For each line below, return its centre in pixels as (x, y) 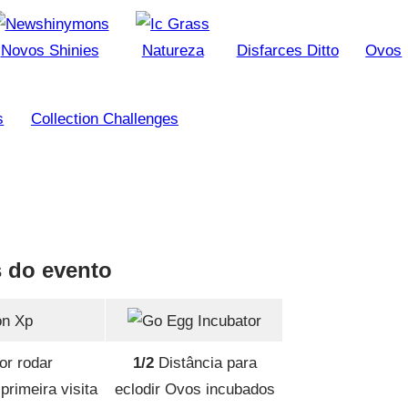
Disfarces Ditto (287, 51)
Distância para (205, 363)
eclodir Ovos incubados (194, 390)
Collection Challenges (104, 119)
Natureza (173, 51)
